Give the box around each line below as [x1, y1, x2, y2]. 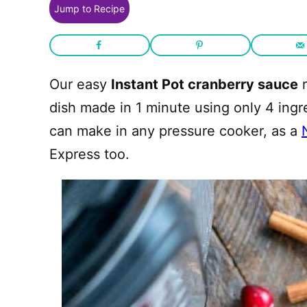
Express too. [49, 146, 130, 162]
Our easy [49, 76, 111, 93]
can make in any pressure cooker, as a [49, 123, 302, 139]
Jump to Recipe [54, 2, 125, 14]
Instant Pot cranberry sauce [111, 76, 298, 93]
